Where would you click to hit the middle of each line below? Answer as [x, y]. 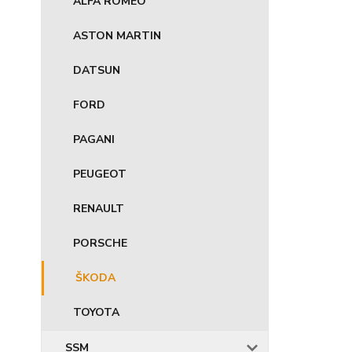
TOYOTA [96, 312]
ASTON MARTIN [117, 36]
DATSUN [97, 70]
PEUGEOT [100, 174]
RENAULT [99, 209]
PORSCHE [100, 243]
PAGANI [94, 139]
